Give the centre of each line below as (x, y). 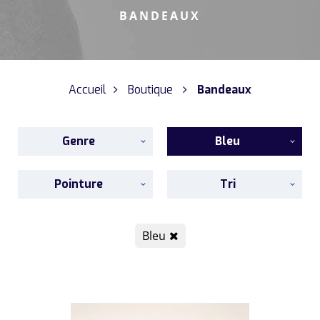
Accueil (87, 90)
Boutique (150, 90)
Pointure (78, 184)
